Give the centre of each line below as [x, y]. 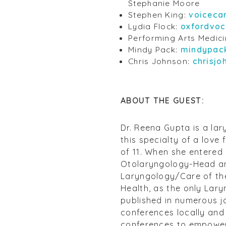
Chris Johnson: [160, 61]
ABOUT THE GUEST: [164, 101]
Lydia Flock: [154, 26]
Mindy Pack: [154, 50]
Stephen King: [159, 15]
